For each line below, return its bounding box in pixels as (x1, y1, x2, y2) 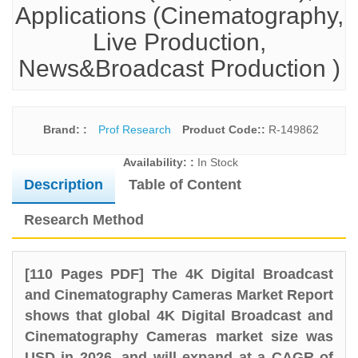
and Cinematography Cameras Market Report (25, 287, 333, 303)
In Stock (197, 156, 238, 169)
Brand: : (42, 123, 90, 136)
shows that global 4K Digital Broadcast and (25, 308, 333, 324)
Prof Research (97, 123, 171, 136)
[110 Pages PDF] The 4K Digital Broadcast (25, 266, 333, 282)
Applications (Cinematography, (14, 2, 344, 29)
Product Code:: (181, 123, 268, 136)
